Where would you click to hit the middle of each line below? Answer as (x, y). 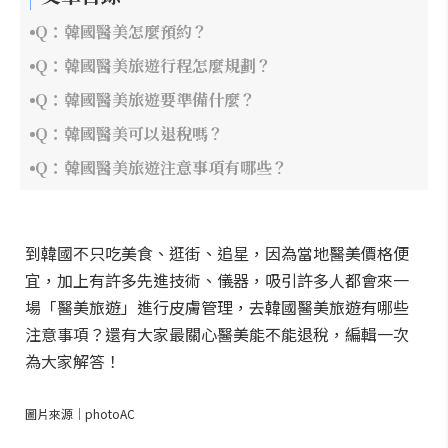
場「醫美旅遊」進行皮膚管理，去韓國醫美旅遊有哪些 (217, 307)
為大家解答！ (73, 361)
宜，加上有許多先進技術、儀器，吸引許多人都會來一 (217, 280)
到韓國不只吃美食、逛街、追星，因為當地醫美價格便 (217, 253)
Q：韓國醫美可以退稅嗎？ (129, 133)
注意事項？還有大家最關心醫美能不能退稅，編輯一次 (217, 334)
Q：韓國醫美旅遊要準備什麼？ (145, 99)
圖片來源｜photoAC (80, 413)
